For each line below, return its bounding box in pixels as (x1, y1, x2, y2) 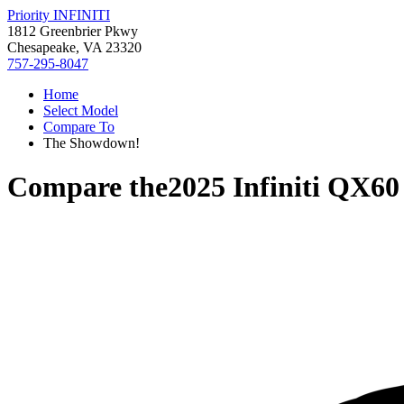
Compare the (7, 170, 168, 204)
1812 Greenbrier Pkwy (7, 23, 138, 39)
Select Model (43, 103, 118, 118)
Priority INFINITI (7, 7, 110, 23)
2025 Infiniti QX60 (168, 170, 399, 204)
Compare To (43, 119, 115, 134)
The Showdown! (43, 135, 140, 151)
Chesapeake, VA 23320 (7, 40, 142, 55)
